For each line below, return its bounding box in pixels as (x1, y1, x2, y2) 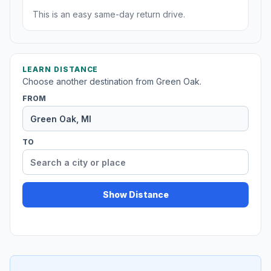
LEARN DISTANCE (22, 65, 99, 74)
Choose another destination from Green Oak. (22, 76, 201, 87)
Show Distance (102, 189, 169, 200)
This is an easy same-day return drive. (33, 9, 185, 20)
